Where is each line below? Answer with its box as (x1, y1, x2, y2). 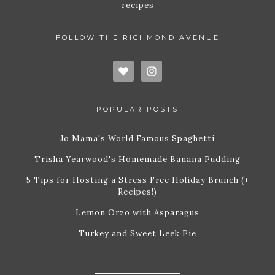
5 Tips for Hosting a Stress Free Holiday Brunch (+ (26, 175, 249, 186)
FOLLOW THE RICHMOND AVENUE (55, 33, 220, 42)
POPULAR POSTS (96, 105, 179, 114)
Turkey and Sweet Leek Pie (79, 228, 196, 239)
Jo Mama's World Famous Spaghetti (60, 133, 215, 144)
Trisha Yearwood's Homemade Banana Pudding (34, 154, 241, 165)
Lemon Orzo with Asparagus (76, 207, 199, 219)
